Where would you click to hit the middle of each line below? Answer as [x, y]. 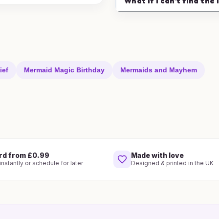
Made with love [157, 155]
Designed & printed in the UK [172, 163]
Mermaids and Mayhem [159, 70]
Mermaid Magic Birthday [64, 70]
